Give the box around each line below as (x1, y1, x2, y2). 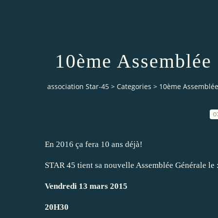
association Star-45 (47, 82, 109, 91)
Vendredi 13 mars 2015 (45, 181, 127, 191)
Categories (117, 82, 151, 91)
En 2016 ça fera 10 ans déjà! (45, 139, 143, 149)
